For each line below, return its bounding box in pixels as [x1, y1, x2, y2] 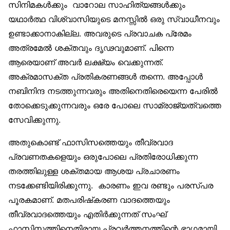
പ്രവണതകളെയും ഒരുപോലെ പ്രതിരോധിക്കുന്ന [8, 151, 198, 162]
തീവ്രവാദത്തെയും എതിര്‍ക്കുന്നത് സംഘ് [8, 209, 166, 220]
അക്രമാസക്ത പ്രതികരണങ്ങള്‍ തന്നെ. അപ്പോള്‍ [8, 71, 203, 82]
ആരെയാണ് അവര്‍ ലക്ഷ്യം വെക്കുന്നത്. [8, 57, 163, 68]
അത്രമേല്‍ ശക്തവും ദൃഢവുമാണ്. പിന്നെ [8, 43, 174, 53]
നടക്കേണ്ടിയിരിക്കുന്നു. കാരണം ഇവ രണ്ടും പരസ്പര [8, 180, 213, 191]
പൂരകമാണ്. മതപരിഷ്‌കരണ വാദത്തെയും [8, 195, 170, 205]
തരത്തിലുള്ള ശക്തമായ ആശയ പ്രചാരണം [8, 166, 180, 177]
